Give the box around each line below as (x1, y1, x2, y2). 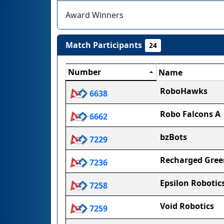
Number (68, 66, 101, 77)
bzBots (160, 131, 187, 142)
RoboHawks (160, 85, 207, 96)
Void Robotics (160, 200, 214, 211)
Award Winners (65, 9, 123, 20)
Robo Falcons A (160, 108, 220, 119)
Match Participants (65, 39, 142, 50)
